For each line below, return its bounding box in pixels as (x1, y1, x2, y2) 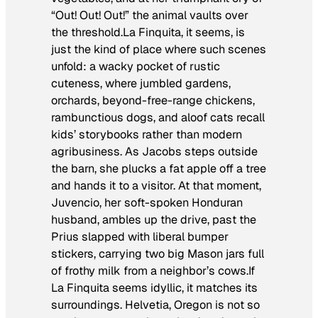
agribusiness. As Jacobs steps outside (51, 143, 258, 159)
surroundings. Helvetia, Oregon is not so (51, 297, 260, 312)
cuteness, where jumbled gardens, (51, 75, 231, 91)
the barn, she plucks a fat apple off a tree (51, 160, 266, 176)
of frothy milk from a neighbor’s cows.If (51, 263, 255, 278)
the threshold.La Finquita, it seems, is (51, 24, 245, 40)
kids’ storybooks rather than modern (51, 126, 242, 142)
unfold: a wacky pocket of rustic (51, 58, 220, 74)
